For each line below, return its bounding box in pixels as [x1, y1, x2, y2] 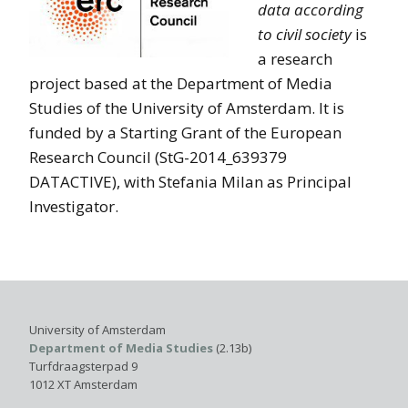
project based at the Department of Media [29, 72, 332, 94]
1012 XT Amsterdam [29, 375, 138, 393]
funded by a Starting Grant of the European [29, 121, 342, 143]
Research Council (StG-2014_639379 [29, 146, 287, 168]
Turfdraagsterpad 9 [29, 357, 138, 374]
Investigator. [29, 195, 118, 217]
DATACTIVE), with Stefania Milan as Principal [29, 170, 352, 192]
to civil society [258, 23, 355, 45]
